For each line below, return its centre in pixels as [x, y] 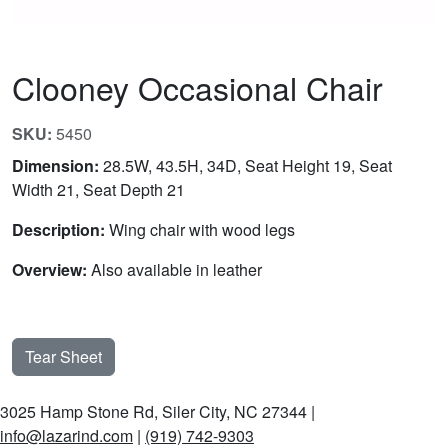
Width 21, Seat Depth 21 [98, 190]
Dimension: [55, 166]
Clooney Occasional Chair [197, 87]
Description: [58, 230]
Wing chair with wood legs [200, 230]
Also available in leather [174, 270]
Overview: [49, 270]
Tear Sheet [63, 357]
